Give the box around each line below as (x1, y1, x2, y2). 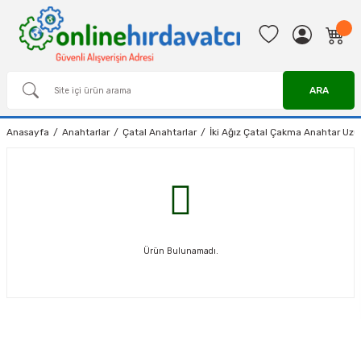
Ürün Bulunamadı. (143, 246, 218, 256)
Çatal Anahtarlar (122, 127, 197, 138)
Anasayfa (6, 127, 49, 138)
